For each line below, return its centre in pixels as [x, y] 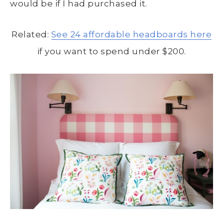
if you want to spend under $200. [111, 51]
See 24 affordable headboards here [131, 34]
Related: [31, 34]
